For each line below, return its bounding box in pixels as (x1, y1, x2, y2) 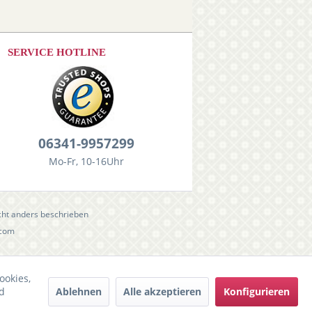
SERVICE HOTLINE (8, 47, 106, 58)
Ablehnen (55, 284, 102, 298)
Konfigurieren (223, 284, 290, 298)
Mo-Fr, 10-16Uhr (48, 155, 124, 168)
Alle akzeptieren (123, 284, 201, 298)
